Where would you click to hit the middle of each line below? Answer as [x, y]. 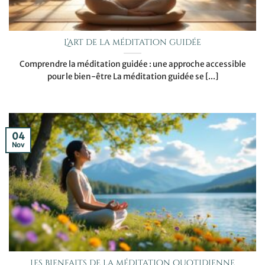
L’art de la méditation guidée [132, 43]
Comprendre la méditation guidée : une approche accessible [132, 64]
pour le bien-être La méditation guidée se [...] [132, 77]
